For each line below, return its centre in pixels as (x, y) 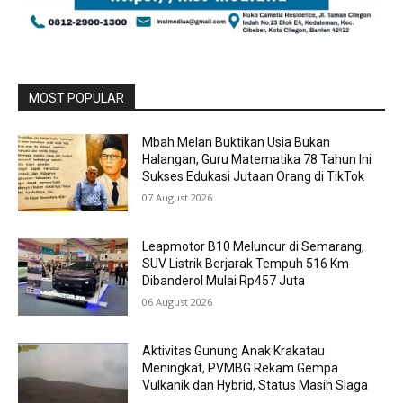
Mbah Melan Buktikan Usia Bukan (237, 143)
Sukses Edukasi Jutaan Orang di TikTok (254, 177)
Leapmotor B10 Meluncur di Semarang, (254, 247)
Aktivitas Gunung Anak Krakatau (234, 350)
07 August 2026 (178, 198)
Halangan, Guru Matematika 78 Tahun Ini (257, 160)
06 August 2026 (178, 302)
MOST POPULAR (76, 99)
